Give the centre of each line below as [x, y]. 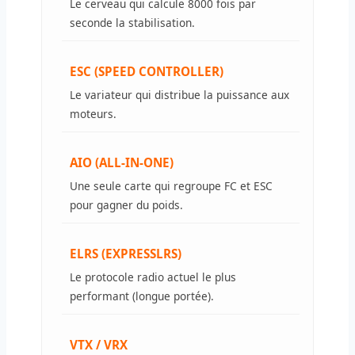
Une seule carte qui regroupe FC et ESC [171, 185]
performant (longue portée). [142, 296]
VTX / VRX [99, 344]
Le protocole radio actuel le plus [153, 277]
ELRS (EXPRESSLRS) [126, 253]
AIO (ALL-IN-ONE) [122, 162]
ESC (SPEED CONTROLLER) [147, 71]
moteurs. [93, 113]
